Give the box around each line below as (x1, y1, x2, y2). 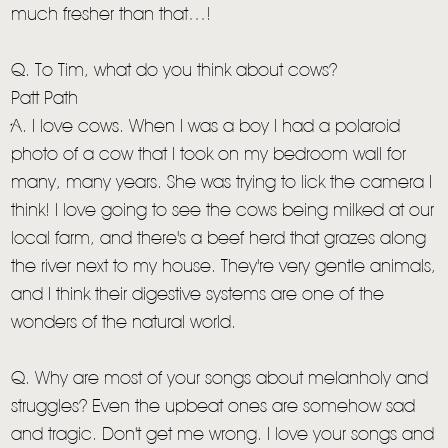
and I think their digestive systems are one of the (11, 287, 385, 304)
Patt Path (11, 91, 79, 108)
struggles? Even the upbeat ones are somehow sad (11, 399, 416, 416)
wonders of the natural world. (11, 315, 237, 332)
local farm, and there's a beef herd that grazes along (11, 231, 427, 248)
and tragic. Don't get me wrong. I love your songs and (11, 427, 435, 444)
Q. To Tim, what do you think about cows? (11, 63, 338, 80)
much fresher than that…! (11, 7, 212, 24)
